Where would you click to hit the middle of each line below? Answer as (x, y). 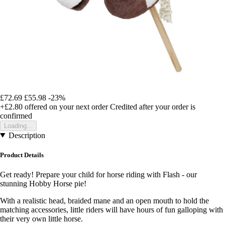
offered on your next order (65, 106)
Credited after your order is (153, 106)
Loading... (18, 126)
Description (27, 135)
